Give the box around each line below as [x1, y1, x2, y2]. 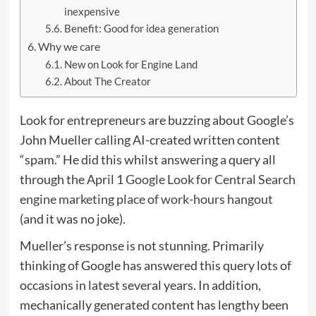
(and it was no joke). [19, 210, 126, 226]
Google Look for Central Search [125, 171, 296, 187]
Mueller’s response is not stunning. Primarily [19, 237, 264, 253]
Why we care [37, 39, 100, 53]
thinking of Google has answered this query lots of [19, 257, 291, 273]
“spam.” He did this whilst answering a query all [19, 151, 276, 167]
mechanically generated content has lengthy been [19, 296, 288, 312]
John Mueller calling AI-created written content [19, 131, 280, 147]
